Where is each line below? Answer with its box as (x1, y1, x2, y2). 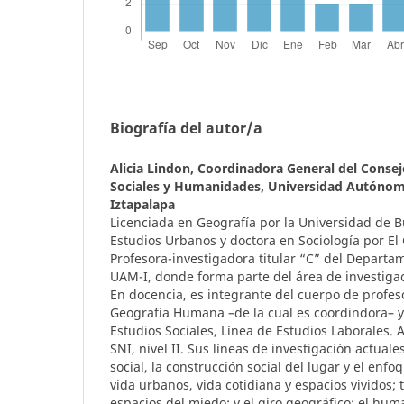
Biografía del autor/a (110, 118, 262, 139)
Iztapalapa (110, 196, 175, 214)
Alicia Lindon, (110, 160, 197, 178)
